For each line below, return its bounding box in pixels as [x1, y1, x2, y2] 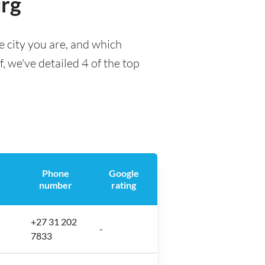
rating [111, 179, 136, 190]
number [39, 179, 72, 190]
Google [108, 167, 139, 179]
